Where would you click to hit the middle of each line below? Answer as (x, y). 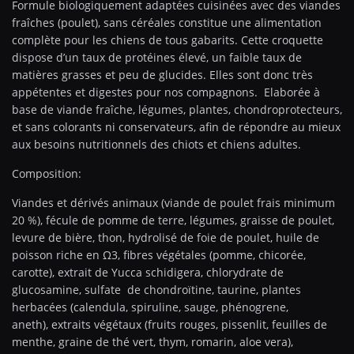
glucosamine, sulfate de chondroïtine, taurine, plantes (156, 289)
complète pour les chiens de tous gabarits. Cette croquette (168, 40)
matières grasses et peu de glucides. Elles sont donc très (162, 74)
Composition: (47, 173)
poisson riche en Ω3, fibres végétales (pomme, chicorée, (159, 254)
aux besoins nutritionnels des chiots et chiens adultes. (156, 144)
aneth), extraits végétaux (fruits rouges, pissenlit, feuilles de (169, 324)
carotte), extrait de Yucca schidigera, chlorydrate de (148, 272)
